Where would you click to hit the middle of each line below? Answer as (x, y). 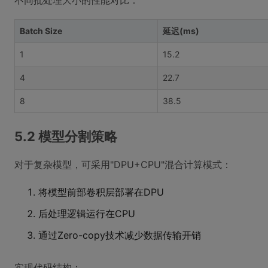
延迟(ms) (181, 31)
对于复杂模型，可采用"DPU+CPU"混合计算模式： (123, 165)
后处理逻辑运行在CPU (87, 214)
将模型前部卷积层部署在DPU (101, 192)
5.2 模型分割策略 (66, 136)
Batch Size (41, 31)
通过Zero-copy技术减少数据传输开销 (120, 235)
